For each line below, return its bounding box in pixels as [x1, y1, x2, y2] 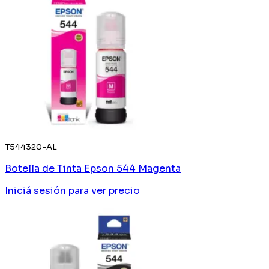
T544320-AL [5, 141, 57, 152]
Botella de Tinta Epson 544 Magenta [5, 162, 181, 175]
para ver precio [68, 184, 140, 197]
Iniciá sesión [5, 184, 66, 197]
